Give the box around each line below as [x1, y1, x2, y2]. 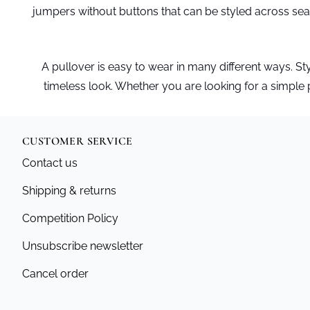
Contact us [22, 156, 77, 170]
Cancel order [22, 267, 89, 280]
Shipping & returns [22, 184, 116, 197]
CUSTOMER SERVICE [22, 134, 133, 148]
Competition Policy [22, 212, 118, 225]
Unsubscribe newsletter [22, 239, 143, 253]
